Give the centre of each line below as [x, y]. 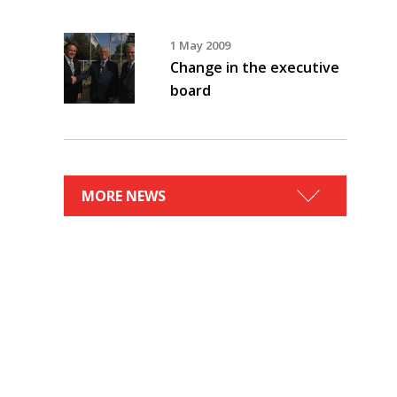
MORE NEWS [124, 196]
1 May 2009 [200, 45]
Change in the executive [255, 67]
